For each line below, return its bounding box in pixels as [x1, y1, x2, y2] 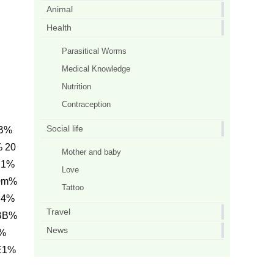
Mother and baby [62, 147, 121, 157]
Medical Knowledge [62, 64, 130, 73]
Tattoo [62, 183, 84, 192]
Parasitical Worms [62, 46, 127, 56]
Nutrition [62, 82, 91, 91]
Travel [46, 207, 70, 217]
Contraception [62, 100, 111, 109]
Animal [46, 4, 73, 14]
